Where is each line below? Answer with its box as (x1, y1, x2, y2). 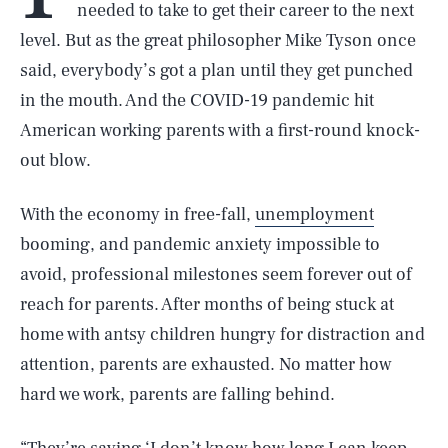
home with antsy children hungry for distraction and (20, 323, 425, 346)
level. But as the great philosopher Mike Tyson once (20, 29, 416, 52)
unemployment (255, 203, 374, 226)
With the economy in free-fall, (20, 203, 255, 226)
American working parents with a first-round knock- (20, 119, 420, 142)
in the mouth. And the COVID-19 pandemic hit (20, 89, 374, 112)
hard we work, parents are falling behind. (20, 383, 335, 406)
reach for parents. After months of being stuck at (20, 293, 394, 316)
